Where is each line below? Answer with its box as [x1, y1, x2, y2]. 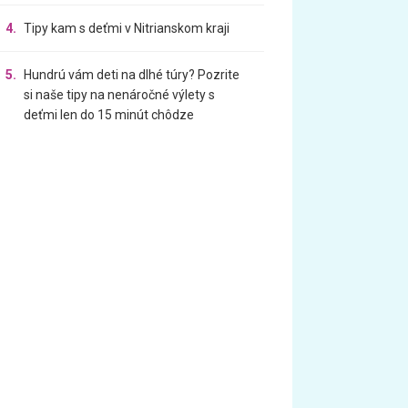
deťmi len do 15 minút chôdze [24, 107, 195, 122]
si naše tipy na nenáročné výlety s [24, 87, 216, 102]
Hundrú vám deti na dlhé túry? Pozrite [24, 67, 240, 82]
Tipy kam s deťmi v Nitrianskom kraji [24, 21, 230, 36]
